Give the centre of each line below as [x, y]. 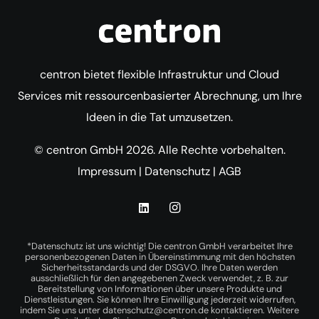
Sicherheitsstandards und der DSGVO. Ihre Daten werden [159, 267]
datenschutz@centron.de [156, 310]
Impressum [107, 171]
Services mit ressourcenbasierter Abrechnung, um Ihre [159, 95]
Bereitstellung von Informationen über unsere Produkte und [159, 288]
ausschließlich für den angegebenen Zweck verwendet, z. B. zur [159, 278]
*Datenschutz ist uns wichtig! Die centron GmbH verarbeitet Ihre [159, 246]
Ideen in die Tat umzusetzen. [159, 117]
